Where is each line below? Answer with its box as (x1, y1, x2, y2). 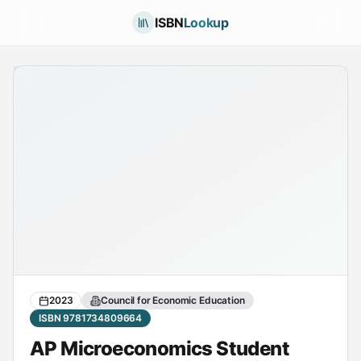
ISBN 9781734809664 (39, 312, 143, 324)
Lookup (183, 15, 229, 31)
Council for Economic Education (101, 294, 245, 306)
